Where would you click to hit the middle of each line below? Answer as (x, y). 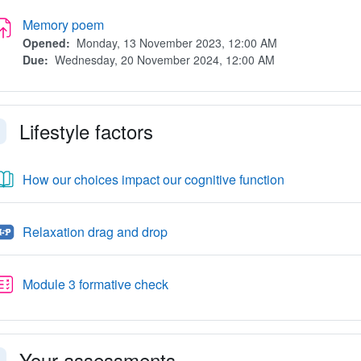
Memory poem (63, 25)
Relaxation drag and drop (95, 232)
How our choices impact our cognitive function (153, 179)
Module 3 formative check (95, 284)
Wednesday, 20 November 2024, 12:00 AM (163, 60)
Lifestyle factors (86, 131)
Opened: (46, 43)
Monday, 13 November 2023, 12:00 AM (175, 43)
